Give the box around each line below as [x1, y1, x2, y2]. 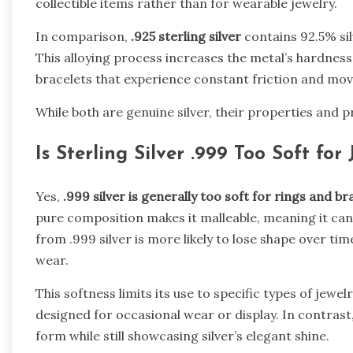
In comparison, [35, 28, 131, 44]
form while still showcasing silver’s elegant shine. [35, 327, 329, 344]
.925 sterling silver [131, 28, 241, 44]
